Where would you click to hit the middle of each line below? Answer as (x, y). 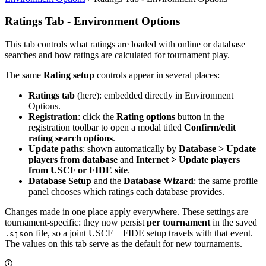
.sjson (19, 234)
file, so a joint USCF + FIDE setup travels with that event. (143, 233)
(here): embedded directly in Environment (154, 96)
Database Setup (60, 181)
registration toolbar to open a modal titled (106, 128)
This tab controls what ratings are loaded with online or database (125, 45)
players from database (73, 160)
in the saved (234, 223)
